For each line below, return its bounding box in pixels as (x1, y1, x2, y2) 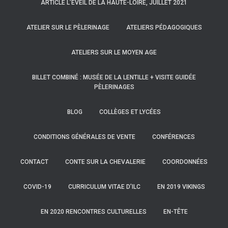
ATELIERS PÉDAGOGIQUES (126, 24, 202, 31)
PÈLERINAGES (94, 83, 134, 91)
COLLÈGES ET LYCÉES (99, 108, 161, 116)
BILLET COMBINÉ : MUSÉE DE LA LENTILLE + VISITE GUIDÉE (32, 74, 196, 81)
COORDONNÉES (162, 158, 208, 165)
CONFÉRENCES (152, 133, 195, 140)
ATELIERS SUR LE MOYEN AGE (71, 49, 157, 56)
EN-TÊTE (163, 208, 188, 215)
